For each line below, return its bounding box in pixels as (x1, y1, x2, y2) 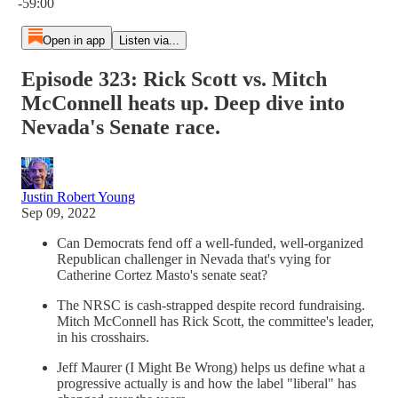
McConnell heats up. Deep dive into (21, 91, 345, 115)
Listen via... (118, 34, 179, 47)
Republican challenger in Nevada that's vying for (57, 251, 330, 267)
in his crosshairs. (57, 329, 149, 345)
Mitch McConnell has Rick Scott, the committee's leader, (57, 313, 374, 329)
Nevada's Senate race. (21, 115, 220, 139)
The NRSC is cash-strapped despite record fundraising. (57, 297, 365, 313)
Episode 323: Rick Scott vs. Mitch (21, 67, 327, 91)
